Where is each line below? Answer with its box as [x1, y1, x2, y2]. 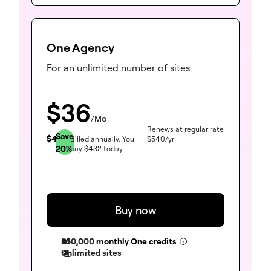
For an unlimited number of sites [47, 62, 190, 74]
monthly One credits [96, 236, 177, 247]
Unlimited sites [61, 247, 122, 258]
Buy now [114, 203, 157, 217]
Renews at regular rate [147, 124, 224, 134]
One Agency [47, 40, 114, 56]
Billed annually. [70, 134, 120, 143]
